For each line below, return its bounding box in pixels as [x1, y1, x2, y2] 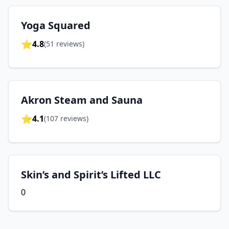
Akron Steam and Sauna [21, 93, 143, 107]
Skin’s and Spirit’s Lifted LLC [21, 168, 161, 181]
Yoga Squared [21, 18, 90, 32]
